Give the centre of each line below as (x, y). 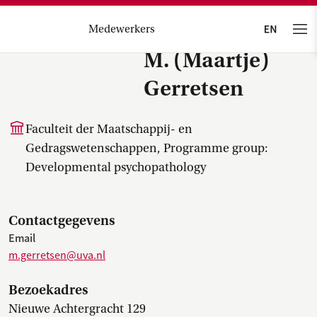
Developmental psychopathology (116, 167)
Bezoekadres (48, 290)
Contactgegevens (62, 220)
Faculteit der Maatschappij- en (109, 129)
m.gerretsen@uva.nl (57, 255)
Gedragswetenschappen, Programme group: (147, 148)
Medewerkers (121, 29)
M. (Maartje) (207, 60)
